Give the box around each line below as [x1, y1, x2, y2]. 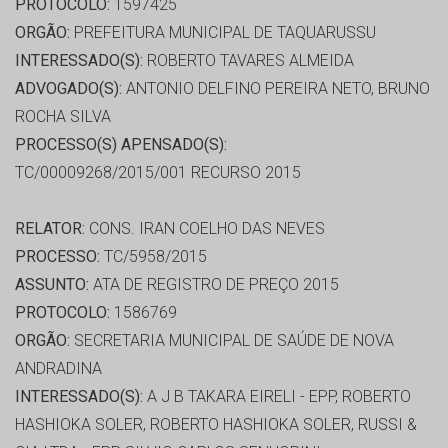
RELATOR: [15, 219, 85, 239]
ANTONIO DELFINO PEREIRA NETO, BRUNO [122, 79, 430, 99]
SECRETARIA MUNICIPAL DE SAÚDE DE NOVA [70, 331, 394, 351]
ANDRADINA [15, 359, 102, 379]
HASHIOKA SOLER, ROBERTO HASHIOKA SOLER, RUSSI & [15, 415, 417, 435]
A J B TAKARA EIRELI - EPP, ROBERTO [143, 387, 411, 407]
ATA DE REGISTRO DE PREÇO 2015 [89, 275, 339, 295]
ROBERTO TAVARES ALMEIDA [143, 51, 354, 71]
